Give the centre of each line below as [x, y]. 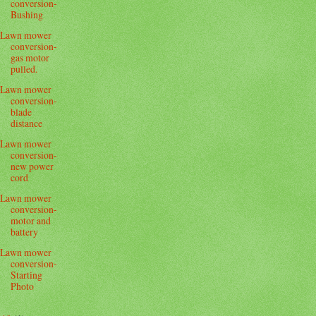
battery [25, 232]
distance [27, 123]
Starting [27, 275]
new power [32, 166]
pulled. [24, 68]
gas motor [30, 57]
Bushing [27, 14]
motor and [31, 221]
